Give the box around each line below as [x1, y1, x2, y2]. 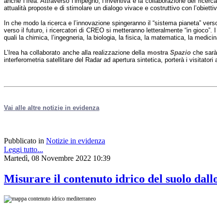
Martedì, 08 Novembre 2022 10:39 [4, 154, 110, 162]
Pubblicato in [4, 136, 44, 145]
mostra [147, 48, 170, 56]
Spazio [170, 48, 191, 56]
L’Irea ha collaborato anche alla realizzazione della [4, 48, 145, 56]
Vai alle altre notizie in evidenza [4, 104, 99, 111]
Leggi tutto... [4, 145, 43, 154]
